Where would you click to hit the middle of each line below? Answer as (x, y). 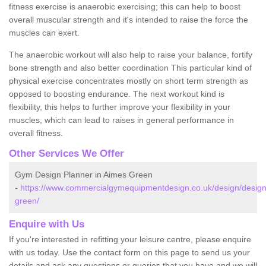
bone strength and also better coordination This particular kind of (130, 67)
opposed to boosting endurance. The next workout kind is (117, 94)
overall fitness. (36, 133)
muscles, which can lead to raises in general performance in (121, 120)
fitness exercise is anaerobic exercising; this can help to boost (125, 6)
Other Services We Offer (66, 153)
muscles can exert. (44, 32)
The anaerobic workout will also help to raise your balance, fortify (131, 54)
